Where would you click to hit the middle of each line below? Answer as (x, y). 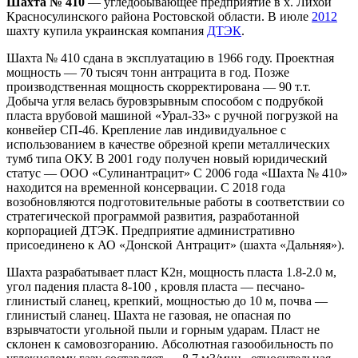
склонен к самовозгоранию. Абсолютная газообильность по (170, 344)
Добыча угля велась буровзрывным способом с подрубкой (165, 101)
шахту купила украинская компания (107, 30)
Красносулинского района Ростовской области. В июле (159, 16)
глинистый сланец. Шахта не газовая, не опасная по (149, 315)
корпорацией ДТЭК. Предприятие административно (151, 230)
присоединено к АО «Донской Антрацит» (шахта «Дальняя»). (175, 245)
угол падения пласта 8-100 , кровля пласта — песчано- (155, 286)
